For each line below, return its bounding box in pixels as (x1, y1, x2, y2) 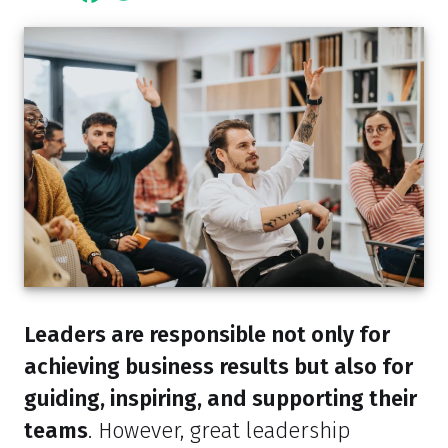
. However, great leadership (88, 418, 351, 445)
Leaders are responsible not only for (24, 322, 390, 349)
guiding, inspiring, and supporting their (24, 386, 417, 413)
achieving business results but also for (24, 354, 413, 381)
